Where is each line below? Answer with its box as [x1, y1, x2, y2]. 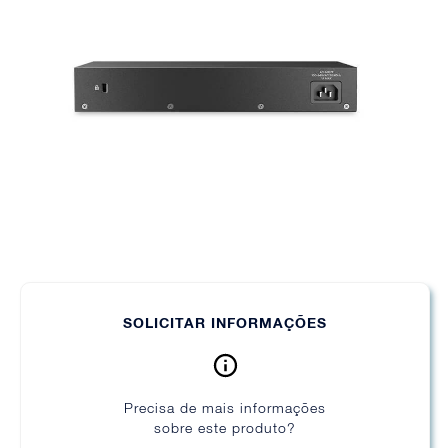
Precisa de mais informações [123, 399, 326, 417]
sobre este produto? [153, 419, 296, 437]
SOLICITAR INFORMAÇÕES [123, 314, 327, 332]
